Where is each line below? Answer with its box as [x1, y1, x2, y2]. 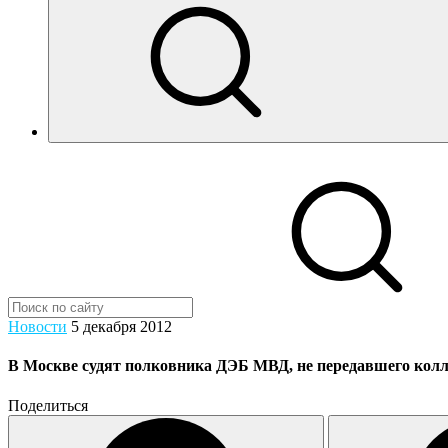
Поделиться [8, 396, 88, 414]
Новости [8, 318, 67, 335]
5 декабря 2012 [71, 318, 172, 335]
